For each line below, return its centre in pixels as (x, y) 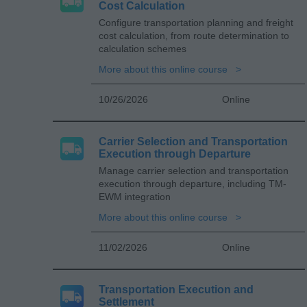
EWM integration (135, 196)
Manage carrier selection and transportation (194, 170)
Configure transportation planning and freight (196, 22)
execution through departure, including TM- (193, 183)
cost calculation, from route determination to (194, 35)
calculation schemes (143, 48)
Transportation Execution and (176, 289)
